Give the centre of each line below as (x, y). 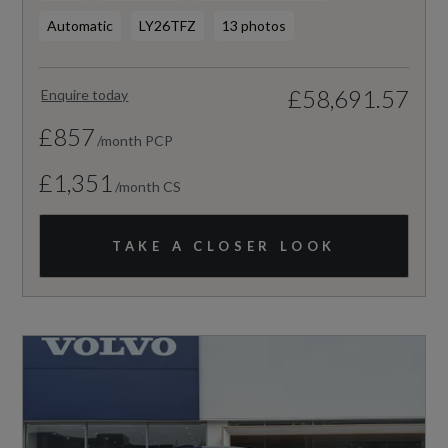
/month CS (148, 187)
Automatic (80, 26)
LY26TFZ (168, 26)
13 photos (254, 26)
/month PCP (135, 141)
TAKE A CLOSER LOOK (224, 246)
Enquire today (85, 95)
